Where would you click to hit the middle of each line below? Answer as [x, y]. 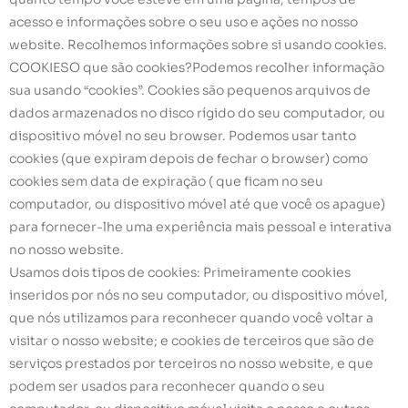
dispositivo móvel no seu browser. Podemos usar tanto [183, 135]
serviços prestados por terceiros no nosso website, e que [191, 363]
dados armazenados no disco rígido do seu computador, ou [197, 112]
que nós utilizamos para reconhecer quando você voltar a [191, 317]
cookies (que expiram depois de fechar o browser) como [189, 158]
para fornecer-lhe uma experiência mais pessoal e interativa [200, 226]
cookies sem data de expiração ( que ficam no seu [166, 181]
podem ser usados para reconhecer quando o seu [167, 386]
